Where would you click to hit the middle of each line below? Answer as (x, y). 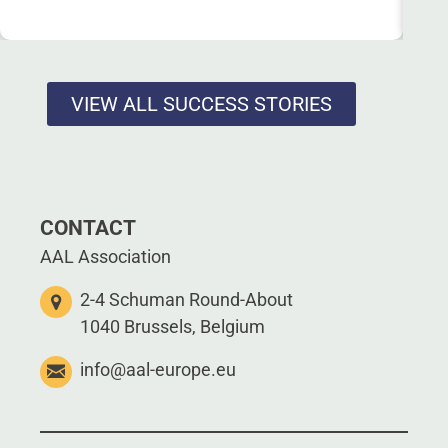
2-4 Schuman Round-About (186, 300)
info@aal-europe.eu (158, 370)
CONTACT (88, 228)
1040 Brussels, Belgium (172, 327)
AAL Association (105, 257)
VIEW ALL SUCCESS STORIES (202, 103)
